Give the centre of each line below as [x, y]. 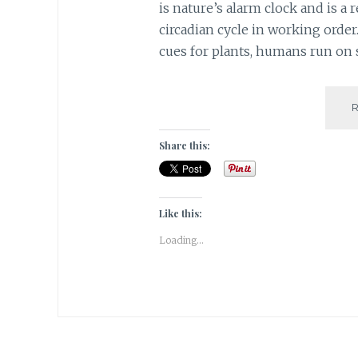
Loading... [181, 240]
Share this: [184, 145]
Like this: [180, 213]
